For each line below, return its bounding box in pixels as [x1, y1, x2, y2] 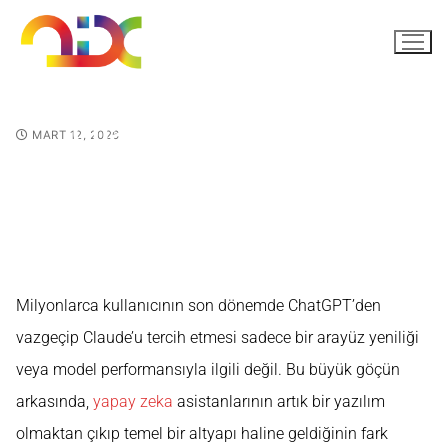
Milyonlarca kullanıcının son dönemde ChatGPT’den [16, 296, 381, 316]
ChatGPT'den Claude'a [72, 115, 376, 153]
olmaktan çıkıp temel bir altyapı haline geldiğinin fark [16, 424, 388, 444]
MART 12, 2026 [32, 127, 120, 142]
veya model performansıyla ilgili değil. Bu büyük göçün [16, 360, 400, 380]
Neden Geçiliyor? [106, 146, 342, 184]
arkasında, [16, 392, 93, 412]
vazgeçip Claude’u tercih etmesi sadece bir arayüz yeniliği [16, 328, 419, 348]
